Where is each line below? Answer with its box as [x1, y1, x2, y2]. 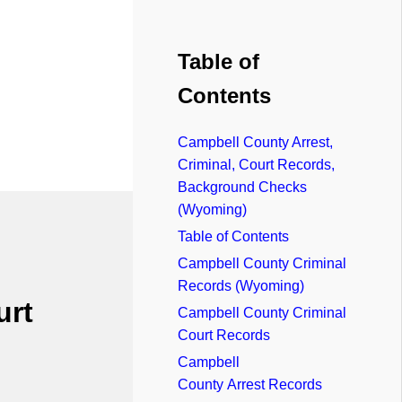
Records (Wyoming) [178, 277, 304, 293]
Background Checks [178, 179, 307, 195]
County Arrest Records [178, 376, 322, 392]
